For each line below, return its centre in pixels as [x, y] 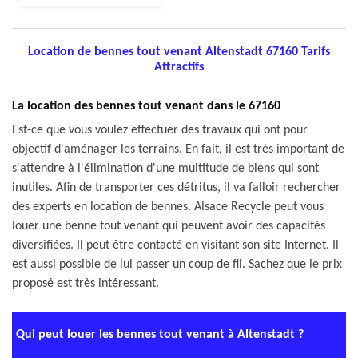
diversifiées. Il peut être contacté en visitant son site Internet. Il [175, 245]
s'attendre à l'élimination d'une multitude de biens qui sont [165, 169]
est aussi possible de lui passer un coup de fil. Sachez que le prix [177, 265]
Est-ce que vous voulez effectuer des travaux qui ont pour [160, 130]
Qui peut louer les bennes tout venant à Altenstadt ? [160, 335]
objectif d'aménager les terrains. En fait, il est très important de [178, 149]
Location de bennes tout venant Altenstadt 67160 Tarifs [179, 52]
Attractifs [179, 67]
